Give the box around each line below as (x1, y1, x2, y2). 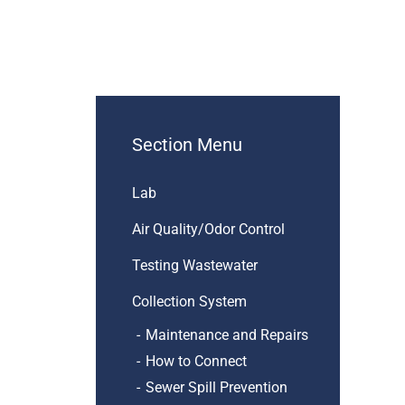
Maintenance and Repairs (146, 326, 308, 344)
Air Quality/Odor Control (132, 221, 285, 238)
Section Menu (132, 134, 242, 155)
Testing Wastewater (132, 257, 258, 274)
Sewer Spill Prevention (146, 379, 287, 396)
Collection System (132, 293, 247, 310)
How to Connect (146, 353, 247, 370)
